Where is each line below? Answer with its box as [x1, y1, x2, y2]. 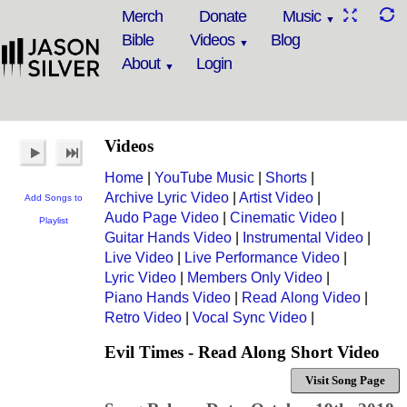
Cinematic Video [230, 210, 337, 225]
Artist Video [239, 190, 313, 205]
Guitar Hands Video [104, 230, 232, 245]
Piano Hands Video [104, 290, 231, 305]
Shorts [265, 170, 307, 185]
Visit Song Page [305, 373, 385, 387]
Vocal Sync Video [193, 310, 307, 325]
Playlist [38, 215, 68, 225]
